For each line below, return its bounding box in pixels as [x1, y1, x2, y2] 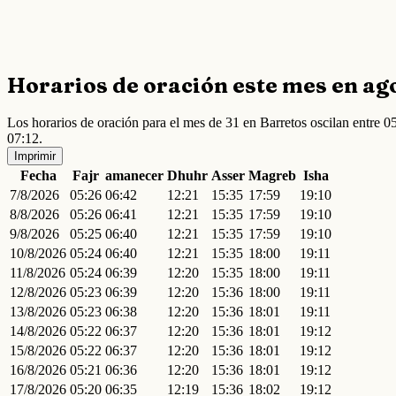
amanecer [105, 168, 164, 184]
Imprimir [14, 149, 56, 164]
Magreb [248, 168, 296, 184]
